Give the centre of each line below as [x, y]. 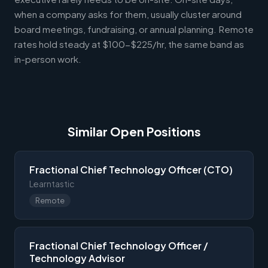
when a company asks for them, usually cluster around [128, 14]
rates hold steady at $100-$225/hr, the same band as [129, 44]
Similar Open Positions [134, 131]
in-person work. [48, 59]
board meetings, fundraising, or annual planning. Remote [134, 29]
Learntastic [52, 183]
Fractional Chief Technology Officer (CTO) [131, 169]
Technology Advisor [77, 258]
